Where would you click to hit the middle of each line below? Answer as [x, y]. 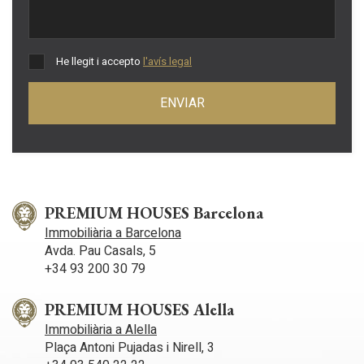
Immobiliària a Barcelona [113, 233]
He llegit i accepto [100, 61]
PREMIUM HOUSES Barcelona [154, 213]
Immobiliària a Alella [101, 330]
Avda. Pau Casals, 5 [100, 251]
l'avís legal [167, 61]
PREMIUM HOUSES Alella [139, 310]
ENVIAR [182, 103]
